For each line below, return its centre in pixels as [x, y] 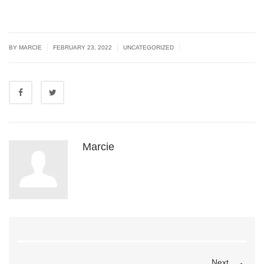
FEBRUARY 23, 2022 [83, 48]
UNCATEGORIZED [148, 48]
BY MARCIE [26, 48]
